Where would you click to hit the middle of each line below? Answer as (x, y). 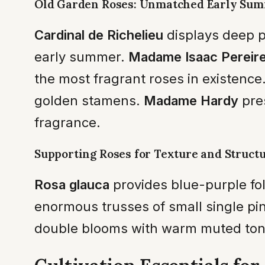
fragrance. (67, 122)
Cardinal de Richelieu (99, 35)
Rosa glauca (72, 184)
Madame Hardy (191, 100)
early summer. (81, 56)
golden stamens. (89, 100)
